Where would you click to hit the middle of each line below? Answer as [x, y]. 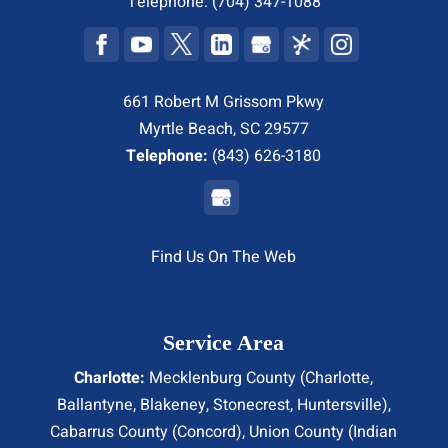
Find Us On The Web [224, 256]
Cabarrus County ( [114, 431]
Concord [207, 431]
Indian [375, 431]
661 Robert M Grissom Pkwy [224, 101]
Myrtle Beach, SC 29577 [223, 128]
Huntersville [339, 404]
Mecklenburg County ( [225, 377]
